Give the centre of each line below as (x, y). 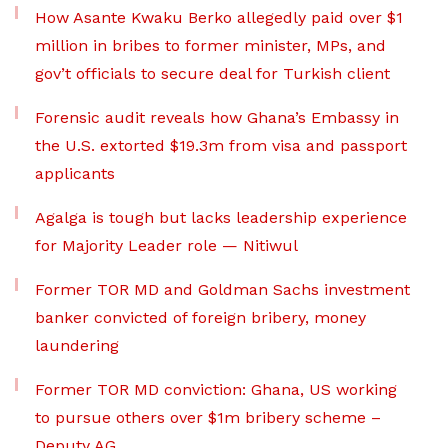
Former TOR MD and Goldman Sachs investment (222, 289)
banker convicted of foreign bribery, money (200, 317)
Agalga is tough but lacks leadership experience (221, 217)
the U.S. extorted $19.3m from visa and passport (221, 145)
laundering (77, 345)
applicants (77, 173)
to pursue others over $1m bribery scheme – (208, 417)
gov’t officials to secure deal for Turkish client (212, 73)
